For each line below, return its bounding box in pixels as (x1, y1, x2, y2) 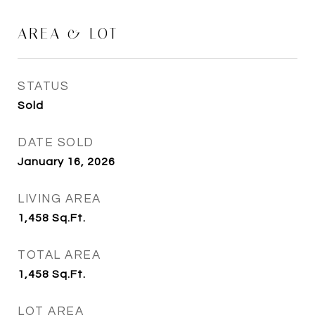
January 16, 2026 (18, 156, 115, 167)
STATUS (18, 80, 69, 93)
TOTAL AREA (18, 249, 101, 262)
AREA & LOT (18, 25, 118, 42)
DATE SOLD (18, 136, 94, 149)
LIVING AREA (18, 193, 101, 205)
